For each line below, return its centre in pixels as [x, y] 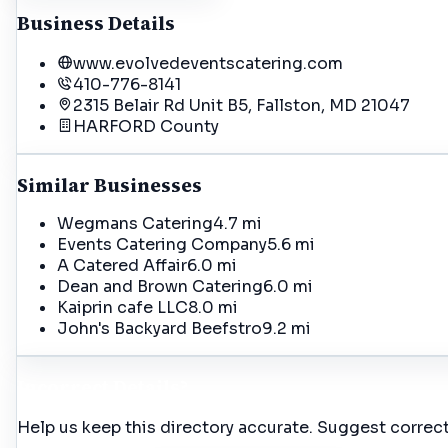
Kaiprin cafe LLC [122, 308]
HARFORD [114, 127]
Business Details [96, 23]
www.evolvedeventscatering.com [208, 64]
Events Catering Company [162, 245]
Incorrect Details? [102, 387]
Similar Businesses [109, 186]
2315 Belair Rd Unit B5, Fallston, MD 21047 [241, 106]
